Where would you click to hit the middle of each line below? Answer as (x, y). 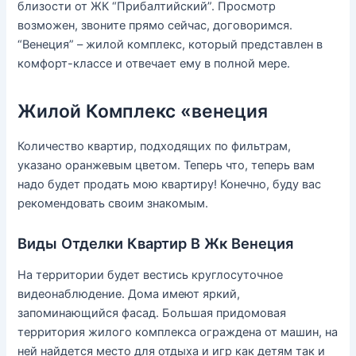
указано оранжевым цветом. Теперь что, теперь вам (166, 166)
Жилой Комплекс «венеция (143, 112)
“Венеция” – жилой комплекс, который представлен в (170, 45)
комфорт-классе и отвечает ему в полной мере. (154, 64)
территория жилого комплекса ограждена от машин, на (178, 332)
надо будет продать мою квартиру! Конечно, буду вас (170, 185)
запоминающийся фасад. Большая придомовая (152, 313)
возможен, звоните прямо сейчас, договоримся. (155, 26)
